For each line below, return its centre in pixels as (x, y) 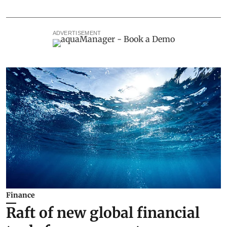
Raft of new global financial (103, 213)
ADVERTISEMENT (77, 33)
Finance (21, 195)
